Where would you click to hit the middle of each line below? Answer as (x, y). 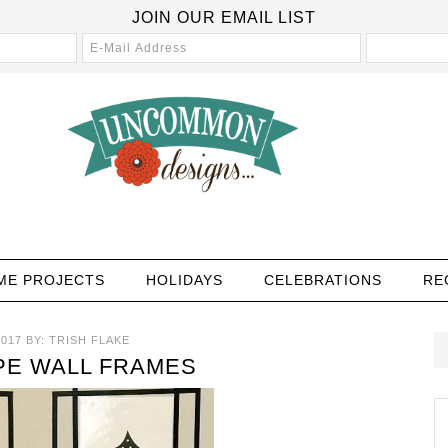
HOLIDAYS (184, 280)
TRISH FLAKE (89, 340)
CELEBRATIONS (322, 280)
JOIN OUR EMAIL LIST (224, 17)
